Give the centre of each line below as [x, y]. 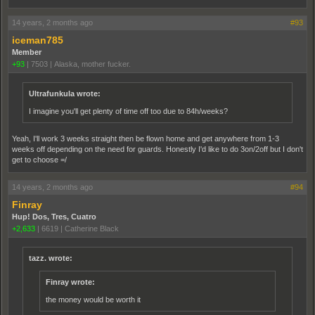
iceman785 [38, 40]
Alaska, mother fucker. [92, 64]
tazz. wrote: [51, 258]
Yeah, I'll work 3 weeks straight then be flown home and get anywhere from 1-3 [146, 138]
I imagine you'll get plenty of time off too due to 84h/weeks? [128, 111]
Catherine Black [92, 228]
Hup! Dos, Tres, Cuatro [54, 216]
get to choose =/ [39, 159]
